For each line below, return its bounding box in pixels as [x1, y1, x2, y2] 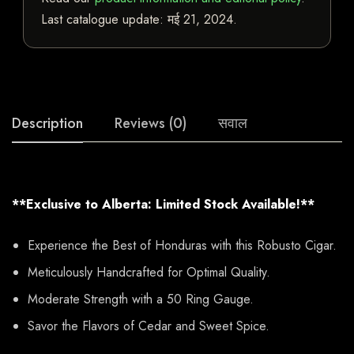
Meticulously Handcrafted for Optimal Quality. [28, 263, 270, 282]
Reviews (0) [115, 113, 186, 134]
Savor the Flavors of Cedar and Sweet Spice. [28, 317, 269, 336]
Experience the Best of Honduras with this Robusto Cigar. [28, 236, 337, 255]
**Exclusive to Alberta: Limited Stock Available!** [12, 195, 314, 214]
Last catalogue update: [41, 10, 168, 29]
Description [12, 113, 83, 134]
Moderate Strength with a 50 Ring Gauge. [28, 290, 254, 309]
